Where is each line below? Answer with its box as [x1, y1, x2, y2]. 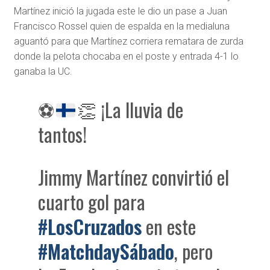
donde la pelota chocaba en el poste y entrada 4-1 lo [13, 51, 239, 63]
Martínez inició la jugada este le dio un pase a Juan [13, 5, 227, 17]
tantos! [38, 120, 87, 149]
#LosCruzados [38, 212, 142, 241]
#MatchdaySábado [38, 237, 175, 266]
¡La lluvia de [96, 95, 183, 124]
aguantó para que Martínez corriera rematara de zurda [13, 36, 243, 48]
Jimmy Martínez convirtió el [38, 163, 230, 192]
